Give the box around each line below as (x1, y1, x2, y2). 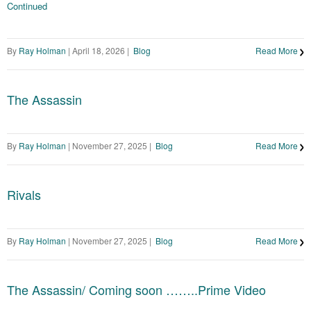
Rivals (7, 185, 41, 204)
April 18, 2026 (70, 44, 125, 57)
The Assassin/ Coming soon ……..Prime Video (7, 280, 266, 299)
